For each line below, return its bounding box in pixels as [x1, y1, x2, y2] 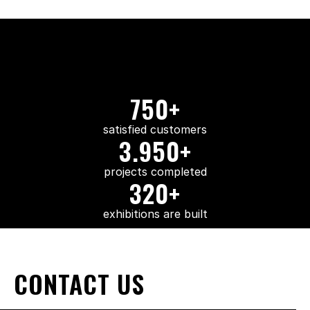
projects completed [103, 165, 207, 179]
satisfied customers [103, 122, 207, 136]
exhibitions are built [102, 207, 208, 221]
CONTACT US [14, 265, 145, 302]
